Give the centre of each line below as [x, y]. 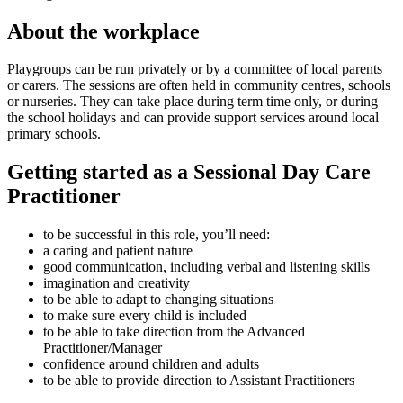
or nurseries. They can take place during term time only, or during [193, 102]
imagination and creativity [116, 283]
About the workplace [103, 31]
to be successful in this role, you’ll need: [157, 235]
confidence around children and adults [151, 364]
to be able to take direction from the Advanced [174, 332]
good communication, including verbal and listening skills [206, 267]
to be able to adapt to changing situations [158, 300]
